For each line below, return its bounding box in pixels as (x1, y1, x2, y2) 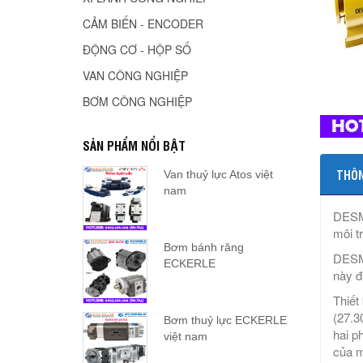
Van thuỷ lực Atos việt (164, 168, 273, 181)
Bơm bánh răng (164, 241, 244, 254)
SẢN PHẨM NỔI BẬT (83, 136, 186, 155)
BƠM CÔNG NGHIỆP (83, 93, 192, 110)
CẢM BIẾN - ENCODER (83, 15, 203, 32)
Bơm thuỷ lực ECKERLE (164, 314, 287, 327)
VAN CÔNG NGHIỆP (83, 67, 188, 84)
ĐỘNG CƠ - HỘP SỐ (83, 41, 191, 58)
